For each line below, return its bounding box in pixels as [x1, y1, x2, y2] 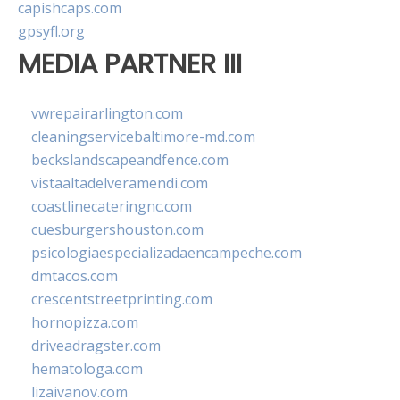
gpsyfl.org [18, 21, 85, 42]
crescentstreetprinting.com [31, 288, 212, 309]
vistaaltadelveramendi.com [31, 172, 208, 193]
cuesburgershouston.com [31, 219, 204, 239]
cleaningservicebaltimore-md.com [31, 126, 255, 146]
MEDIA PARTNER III [18, 45, 242, 84]
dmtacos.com [31, 265, 118, 286]
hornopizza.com [31, 312, 138, 332]
